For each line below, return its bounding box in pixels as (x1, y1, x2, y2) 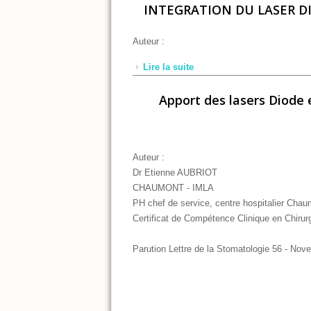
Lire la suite (143, 61, 194, 72)
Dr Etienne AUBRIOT (133, 167, 217, 178)
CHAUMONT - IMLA (133, 182, 214, 193)
